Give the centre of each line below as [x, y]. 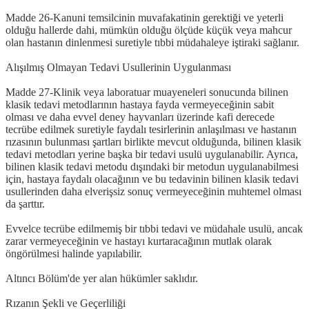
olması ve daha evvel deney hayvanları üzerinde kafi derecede [140, 117]
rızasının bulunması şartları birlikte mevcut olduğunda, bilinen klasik [153, 141]
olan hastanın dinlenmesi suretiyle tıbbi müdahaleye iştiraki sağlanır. [152, 42]
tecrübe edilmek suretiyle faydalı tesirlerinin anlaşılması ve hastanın [151, 129]
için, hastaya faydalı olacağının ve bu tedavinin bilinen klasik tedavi [152, 179]
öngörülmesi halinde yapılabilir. [74, 253]
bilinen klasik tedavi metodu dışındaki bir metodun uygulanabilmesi [152, 166]
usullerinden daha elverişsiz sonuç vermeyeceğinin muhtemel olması [153, 191]
